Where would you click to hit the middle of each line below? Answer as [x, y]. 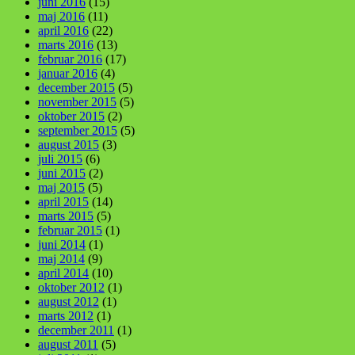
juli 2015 [60, 158]
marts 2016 [66, 44]
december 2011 [76, 330]
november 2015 [77, 101]
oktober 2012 [71, 287]
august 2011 [68, 344]
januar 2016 [68, 73]
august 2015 [69, 144]
